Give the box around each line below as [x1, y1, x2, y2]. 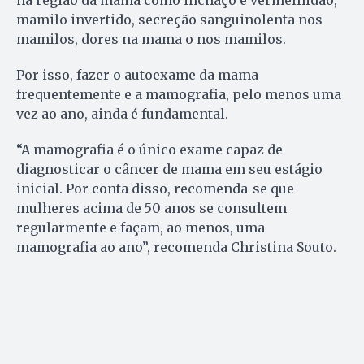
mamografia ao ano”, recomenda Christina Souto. [16, 239, 336, 256]
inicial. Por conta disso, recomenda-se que [16, 180, 294, 197]
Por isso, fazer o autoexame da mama [16, 67, 258, 84]
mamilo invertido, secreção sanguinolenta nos [16, 11, 323, 28]
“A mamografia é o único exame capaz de [16, 141, 283, 158]
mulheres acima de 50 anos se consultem [16, 200, 287, 217]
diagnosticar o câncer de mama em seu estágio [16, 161, 323, 178]
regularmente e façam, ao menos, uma [16, 219, 265, 236]
